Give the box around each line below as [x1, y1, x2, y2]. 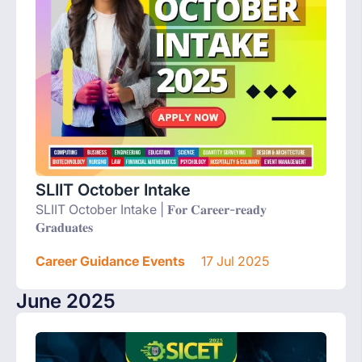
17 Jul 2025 [198, 253, 269, 270]
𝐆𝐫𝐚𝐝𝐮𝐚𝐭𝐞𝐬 [36, 219, 93, 236]
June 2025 [16, 289, 116, 314]
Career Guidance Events [36, 253, 185, 270]
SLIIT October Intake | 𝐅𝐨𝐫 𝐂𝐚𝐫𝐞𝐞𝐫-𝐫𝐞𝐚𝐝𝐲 [36, 201, 267, 218]
